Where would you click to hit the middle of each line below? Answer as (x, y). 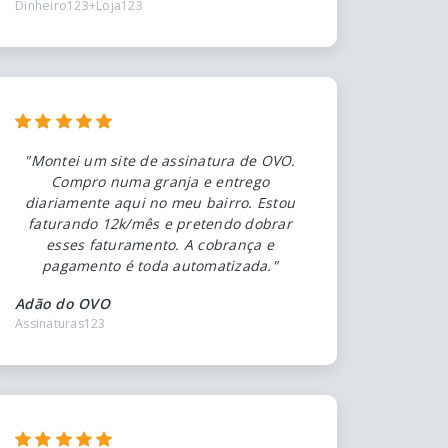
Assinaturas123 (60, 323)
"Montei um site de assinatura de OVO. (160, 160)
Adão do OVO (62, 303)
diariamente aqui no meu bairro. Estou (160, 202)
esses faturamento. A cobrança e (160, 244)
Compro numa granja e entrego (160, 181)
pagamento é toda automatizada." (160, 265)
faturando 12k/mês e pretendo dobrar (160, 223)
